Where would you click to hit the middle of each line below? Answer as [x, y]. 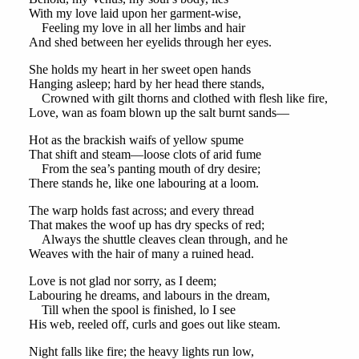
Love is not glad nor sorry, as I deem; [122, 281]
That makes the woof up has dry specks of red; [146, 225]
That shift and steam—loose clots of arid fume [145, 155]
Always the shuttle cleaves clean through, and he [158, 240]
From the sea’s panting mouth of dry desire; [144, 169]
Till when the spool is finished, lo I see [132, 310]
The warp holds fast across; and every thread [141, 211]
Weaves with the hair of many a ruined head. [141, 254]
